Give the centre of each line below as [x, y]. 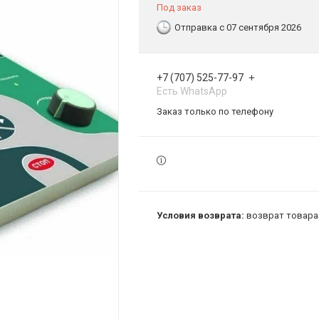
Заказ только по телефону [215, 111]
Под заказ [179, 7]
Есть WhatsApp [192, 91]
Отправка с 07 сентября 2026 [238, 27]
